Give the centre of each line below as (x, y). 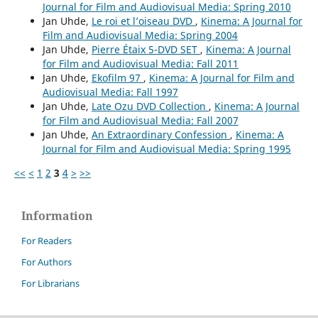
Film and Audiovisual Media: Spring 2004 (140, 35)
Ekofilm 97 (117, 78)
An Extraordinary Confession (160, 135)
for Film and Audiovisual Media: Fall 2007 (140, 121)
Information (57, 216)
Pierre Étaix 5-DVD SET (146, 50)
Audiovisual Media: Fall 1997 (110, 92)
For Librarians (50, 284)
